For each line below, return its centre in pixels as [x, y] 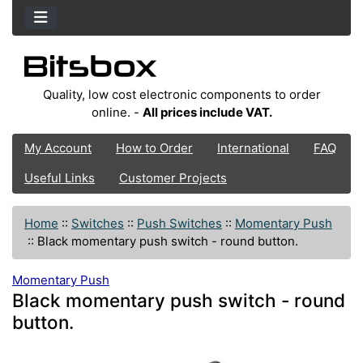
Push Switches [179, 223]
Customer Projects [173, 178]
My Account [58, 148]
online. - [117, 112]
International [253, 148]
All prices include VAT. [207, 112]
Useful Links [60, 178]
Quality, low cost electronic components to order [181, 94]
